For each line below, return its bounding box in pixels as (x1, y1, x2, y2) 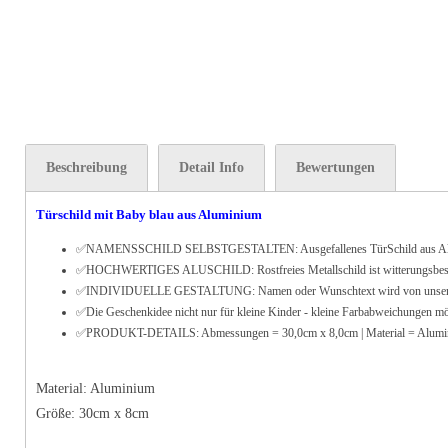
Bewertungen (296, 160, 375, 175)
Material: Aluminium (36, 381, 155, 396)
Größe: (36, 406, 79, 421)
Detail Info (179, 160, 244, 175)
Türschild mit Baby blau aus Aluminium (36, 207, 262, 222)
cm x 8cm (93, 406, 149, 421)
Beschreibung (46, 160, 127, 175)
